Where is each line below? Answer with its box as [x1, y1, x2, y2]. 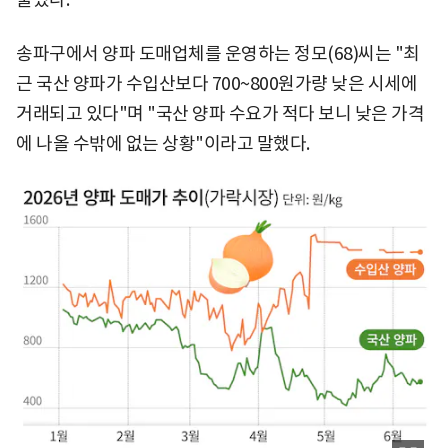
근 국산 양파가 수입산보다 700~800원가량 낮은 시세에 [16, 71, 417, 95]
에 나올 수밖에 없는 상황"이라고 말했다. [16, 131, 310, 155]
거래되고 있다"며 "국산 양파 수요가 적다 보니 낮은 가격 [16, 101, 424, 125]
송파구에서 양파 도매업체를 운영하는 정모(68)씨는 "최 [16, 41, 420, 65]
